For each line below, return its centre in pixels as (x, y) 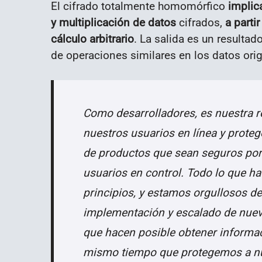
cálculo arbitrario (92, 39)
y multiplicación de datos (113, 22)
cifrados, (201, 22)
